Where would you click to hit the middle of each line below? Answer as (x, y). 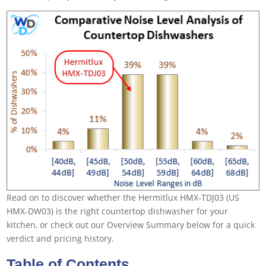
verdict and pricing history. (61, 239)
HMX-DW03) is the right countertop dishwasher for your (118, 211)
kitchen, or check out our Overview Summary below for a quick (131, 225)
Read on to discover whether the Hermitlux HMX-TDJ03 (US (123, 198)
